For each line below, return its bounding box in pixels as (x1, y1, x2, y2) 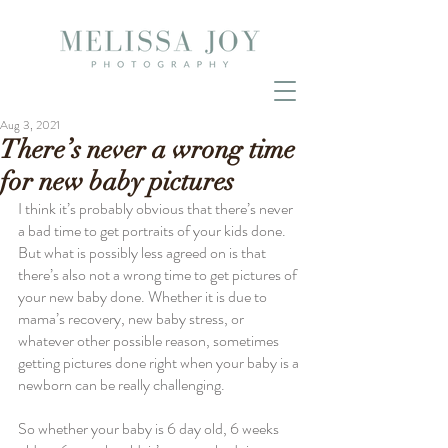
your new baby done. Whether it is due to (18, 285, 270, 308)
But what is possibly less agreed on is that (18, 241, 269, 264)
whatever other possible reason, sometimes (18, 329, 282, 352)
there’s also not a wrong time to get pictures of (18, 263, 300, 286)
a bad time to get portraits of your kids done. (18, 219, 289, 242)
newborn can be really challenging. (18, 373, 225, 396)
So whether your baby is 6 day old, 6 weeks (18, 417, 282, 440)
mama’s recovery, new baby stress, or (18, 307, 247, 330)
